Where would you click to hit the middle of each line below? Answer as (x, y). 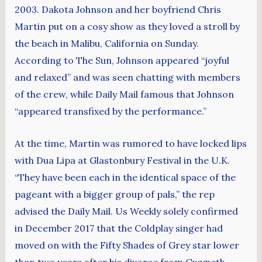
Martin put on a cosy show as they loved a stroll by (127, 26)
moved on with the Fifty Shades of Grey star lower (127, 245)
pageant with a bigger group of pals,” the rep (114, 194)
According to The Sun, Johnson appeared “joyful (122, 60)
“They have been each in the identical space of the (125, 177)
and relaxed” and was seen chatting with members (127, 77)
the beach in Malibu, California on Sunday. (106, 43)
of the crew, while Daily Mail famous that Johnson (124, 94)
